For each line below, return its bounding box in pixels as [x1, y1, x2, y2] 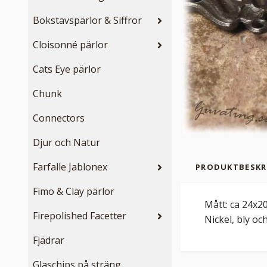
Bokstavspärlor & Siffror [33, 14, 142, 27]
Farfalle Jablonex [33, 160, 107, 174]
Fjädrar [33, 234, 64, 247]
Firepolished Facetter [33, 209, 126, 223]
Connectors [33, 111, 85, 125]
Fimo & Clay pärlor [33, 185, 114, 198]
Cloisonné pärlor [33, 38, 108, 52]
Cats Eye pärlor [33, 63, 101, 76]
